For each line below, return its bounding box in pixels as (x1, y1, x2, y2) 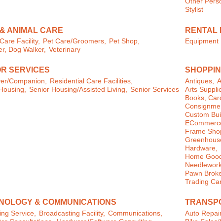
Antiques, (185, 77, 215, 85)
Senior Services (130, 85, 179, 93)
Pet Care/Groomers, (42, 37, 106, 45)
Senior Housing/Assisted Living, (29, 85, 127, 93)
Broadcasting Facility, (38, 209, 105, 217)
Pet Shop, (109, 37, 140, 45)
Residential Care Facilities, (49, 77, 133, 85)
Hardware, (185, 144, 218, 152)
